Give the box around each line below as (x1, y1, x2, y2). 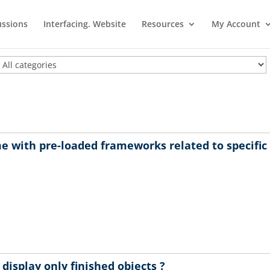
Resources (142, 18, 184, 30)
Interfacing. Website (43, 18, 126, 30)
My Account (212, 18, 260, 30)
